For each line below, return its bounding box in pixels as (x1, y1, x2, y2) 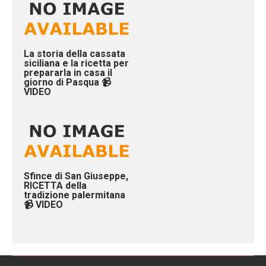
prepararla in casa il (24, 66, 112, 78)
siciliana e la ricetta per (24, 57, 129, 69)
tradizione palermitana (24, 189, 125, 201)
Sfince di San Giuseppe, (24, 170, 128, 182)
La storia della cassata (24, 47, 125, 59)
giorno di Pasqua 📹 (24, 76, 111, 88)
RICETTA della (24, 180, 87, 192)
